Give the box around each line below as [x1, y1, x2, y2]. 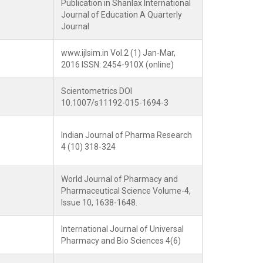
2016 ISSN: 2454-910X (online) [61, 60, 174, 69]
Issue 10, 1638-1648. [61, 198, 137, 207]
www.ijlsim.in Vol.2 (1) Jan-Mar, [61, 48, 176, 58]
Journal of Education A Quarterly [61, 10, 182, 19]
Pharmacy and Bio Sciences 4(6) [61, 236, 181, 245]
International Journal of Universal [61, 224, 184, 234]
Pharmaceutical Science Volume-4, [61, 186, 191, 195]
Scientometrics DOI [61, 86, 132, 96]
